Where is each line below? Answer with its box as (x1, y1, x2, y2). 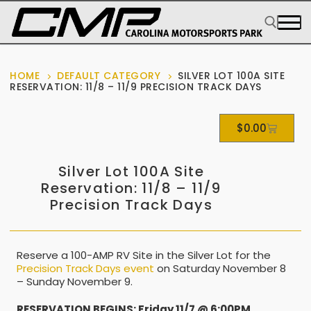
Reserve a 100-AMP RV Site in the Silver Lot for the (17, 247, 271, 262)
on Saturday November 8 (154, 260, 286, 276)
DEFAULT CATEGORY (57, 68, 160, 83)
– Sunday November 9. (17, 274, 133, 289)
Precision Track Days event (17, 260, 154, 276)
